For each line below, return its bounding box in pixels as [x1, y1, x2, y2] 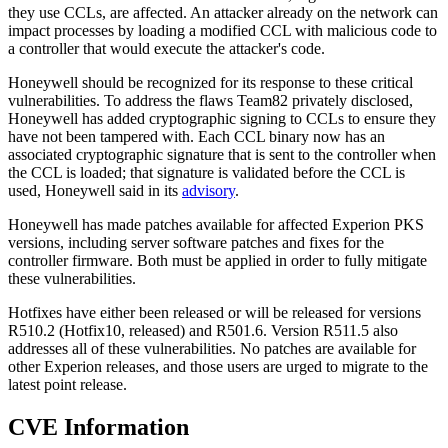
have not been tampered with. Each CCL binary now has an [8, 127, 385, 145]
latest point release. [8, 375, 127, 393]
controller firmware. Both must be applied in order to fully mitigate [8, 251, 427, 269]
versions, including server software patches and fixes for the [8, 233, 384, 251]
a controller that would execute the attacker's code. [8, 39, 325, 57]
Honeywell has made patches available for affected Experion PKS [8, 215, 424, 233]
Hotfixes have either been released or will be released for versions [8, 303, 421, 321]
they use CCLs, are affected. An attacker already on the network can [8, 3, 438, 21]
